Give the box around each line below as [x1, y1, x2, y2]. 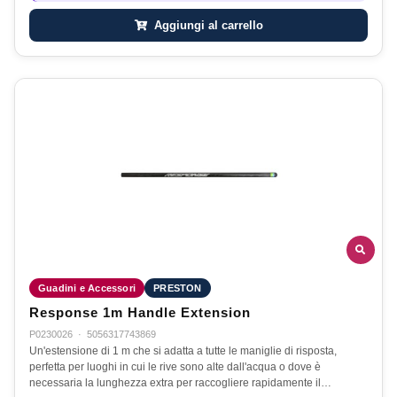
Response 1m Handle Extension [29, 305, 251, 320]
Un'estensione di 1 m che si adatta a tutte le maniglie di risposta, [29, 344, 337, 357]
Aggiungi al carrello [150, 19, 263, 33]
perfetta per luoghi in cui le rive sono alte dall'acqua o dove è [29, 360, 321, 373]
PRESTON [153, 282, 202, 293]
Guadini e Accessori [38, 282, 136, 293]
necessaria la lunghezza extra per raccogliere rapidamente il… [29, 376, 331, 389]
